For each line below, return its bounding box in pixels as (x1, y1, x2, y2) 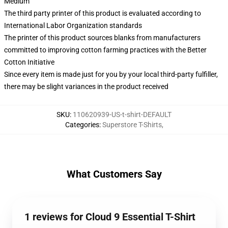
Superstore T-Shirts (102, 121, 162, 129)
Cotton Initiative (4, 58, 54, 66)
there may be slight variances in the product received (4, 82, 168, 91)
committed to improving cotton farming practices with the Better (4, 46, 207, 54)
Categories (65, 121, 99, 129)
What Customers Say (66, 168, 162, 180)
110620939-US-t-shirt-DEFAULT (73, 110, 172, 119)
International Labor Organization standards (4, 21, 142, 30)
